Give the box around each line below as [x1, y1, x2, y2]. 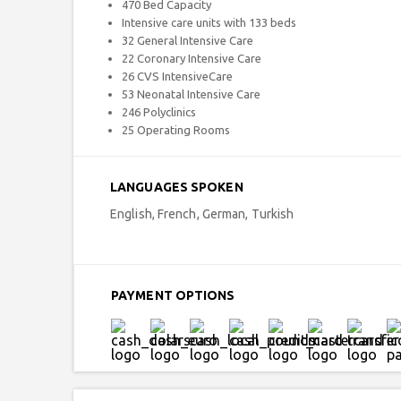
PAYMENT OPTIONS [111, 288, 235, 303]
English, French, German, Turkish [110, 207, 294, 221]
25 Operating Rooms [122, 124, 230, 136]
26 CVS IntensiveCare [122, 70, 233, 82]
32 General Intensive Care [122, 34, 253, 47]
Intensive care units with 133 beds [122, 16, 296, 29]
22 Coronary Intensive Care [122, 52, 261, 64]
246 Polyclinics [122, 106, 196, 118]
